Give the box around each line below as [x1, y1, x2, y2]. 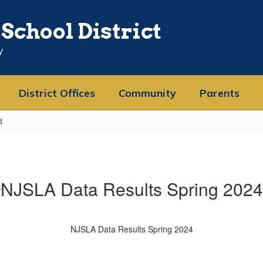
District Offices [19, 86, 95, 100]
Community [119, 86, 176, 100]
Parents [200, 86, 240, 100]
